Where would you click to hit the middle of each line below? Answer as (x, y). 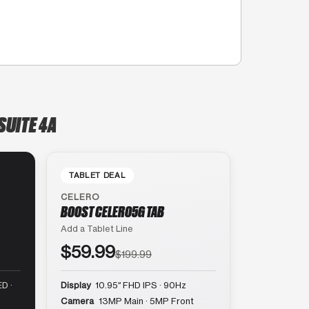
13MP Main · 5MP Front (145, 301)
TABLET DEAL (98, 175)
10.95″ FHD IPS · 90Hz (140, 285)
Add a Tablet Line (97, 228)
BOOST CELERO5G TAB (112, 211)
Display (76, 285)
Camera (77, 301)
